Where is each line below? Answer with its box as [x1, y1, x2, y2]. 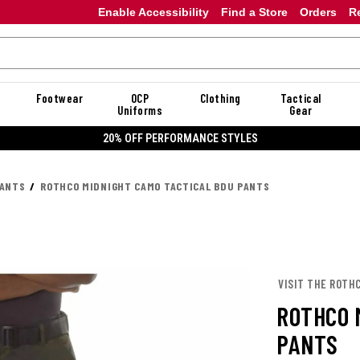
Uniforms [117, 103, 162, 117]
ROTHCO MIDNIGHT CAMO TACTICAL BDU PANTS [40, 179, 270, 193]
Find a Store [220, 5, 288, 18]
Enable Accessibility [97, 5, 209, 18]
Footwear [36, 91, 83, 105]
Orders [299, 5, 337, 18]
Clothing [199, 91, 241, 105]
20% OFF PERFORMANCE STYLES [102, 131, 258, 145]
